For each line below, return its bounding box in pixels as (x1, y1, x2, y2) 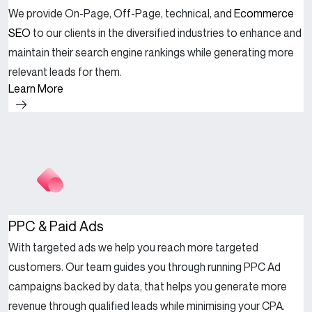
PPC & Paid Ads (8, 217, 104, 235)
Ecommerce (234, 6, 294, 21)
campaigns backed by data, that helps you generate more (8, 279, 287, 293)
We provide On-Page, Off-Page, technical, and (8, 6, 234, 21)
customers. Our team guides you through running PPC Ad (8, 259, 281, 274)
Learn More (8, 81, 63, 96)
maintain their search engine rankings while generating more (8, 45, 294, 60)
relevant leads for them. (8, 65, 122, 79)
